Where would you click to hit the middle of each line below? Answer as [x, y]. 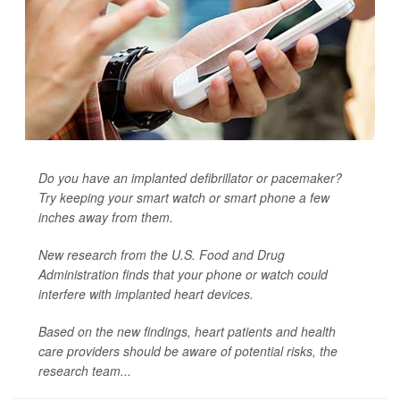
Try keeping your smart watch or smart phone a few [184, 197]
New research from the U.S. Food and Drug [162, 254]
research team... [85, 371]
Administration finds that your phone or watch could [183, 274]
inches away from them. [106, 217]
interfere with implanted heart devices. [146, 294]
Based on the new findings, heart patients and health [187, 331]
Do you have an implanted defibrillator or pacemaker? [190, 178]
